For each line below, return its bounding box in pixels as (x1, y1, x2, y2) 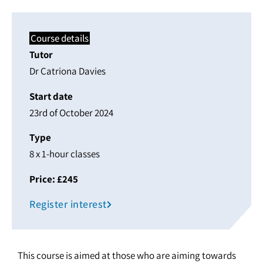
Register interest (29, 197, 107, 211)
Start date (29, 89, 73, 103)
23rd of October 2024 (29, 106, 113, 119)
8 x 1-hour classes (29, 147, 100, 161)
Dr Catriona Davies (29, 65, 106, 78)
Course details (31, 32, 89, 45)
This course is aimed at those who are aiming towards (18, 248, 236, 262)
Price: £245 (29, 172, 78, 186)
